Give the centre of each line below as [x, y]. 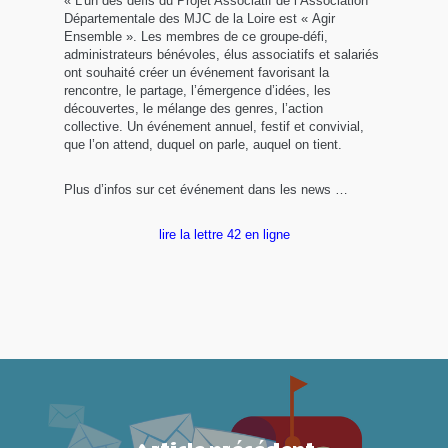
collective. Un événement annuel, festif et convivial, [214, 126]
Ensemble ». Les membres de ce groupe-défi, [196, 36]
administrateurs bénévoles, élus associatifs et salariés [222, 54]
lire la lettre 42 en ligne [224, 234]
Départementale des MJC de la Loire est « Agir [200, 18]
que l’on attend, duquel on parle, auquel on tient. [203, 144]
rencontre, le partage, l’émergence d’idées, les [198, 90]
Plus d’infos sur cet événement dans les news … [206, 189]
